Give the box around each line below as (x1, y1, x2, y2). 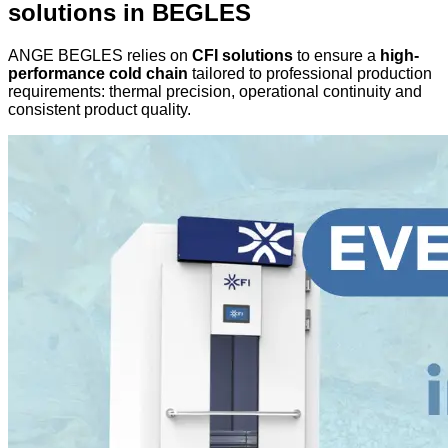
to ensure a (293, 47, 380, 65)
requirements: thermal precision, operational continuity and (8, 83, 422, 101)
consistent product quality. (8, 101, 191, 119)
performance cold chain (8, 65, 188, 83)
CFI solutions (192, 47, 293, 65)
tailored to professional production (188, 65, 432, 83)
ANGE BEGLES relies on (8, 47, 192, 65)
